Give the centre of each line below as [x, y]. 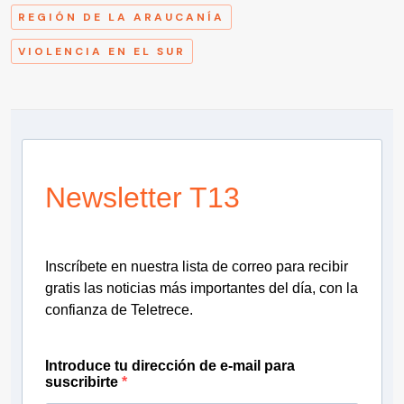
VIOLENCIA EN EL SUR [102, 52]
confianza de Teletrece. [119, 310]
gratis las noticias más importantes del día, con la [202, 289]
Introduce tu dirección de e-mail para [170, 366]
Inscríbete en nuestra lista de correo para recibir [197, 267]
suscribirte [83, 382]
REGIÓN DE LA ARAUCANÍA [121, 18]
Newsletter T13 [142, 198]
